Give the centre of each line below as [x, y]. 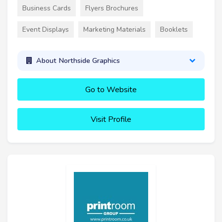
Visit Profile [111, 119]
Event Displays [46, 29]
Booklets [174, 29]
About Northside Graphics [78, 61]
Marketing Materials [114, 29]
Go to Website [111, 89]
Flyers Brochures [112, 8]
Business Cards [47, 8]
